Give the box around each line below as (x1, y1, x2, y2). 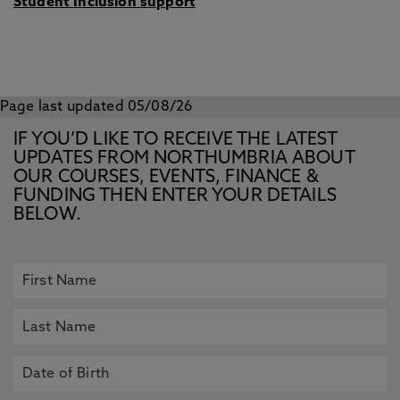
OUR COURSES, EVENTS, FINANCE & (13, 169, 319, 187)
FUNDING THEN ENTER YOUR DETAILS (13, 187, 337, 205)
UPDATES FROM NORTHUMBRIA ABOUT (13, 150, 354, 168)
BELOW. (13, 206, 81, 224)
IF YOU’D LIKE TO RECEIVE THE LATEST (13, 131, 337, 149)
